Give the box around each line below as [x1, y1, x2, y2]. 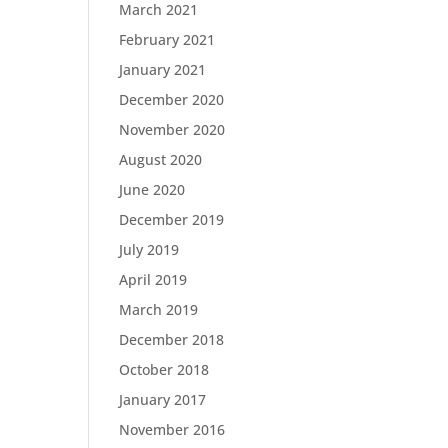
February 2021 [119, 30, 216, 49]
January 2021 [119, 60, 207, 79]
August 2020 [119, 150, 203, 169]
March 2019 [119, 300, 199, 319]
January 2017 [119, 390, 207, 409]
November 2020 [119, 120, 226, 139]
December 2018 [119, 330, 225, 349]
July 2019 [119, 240, 180, 259]
